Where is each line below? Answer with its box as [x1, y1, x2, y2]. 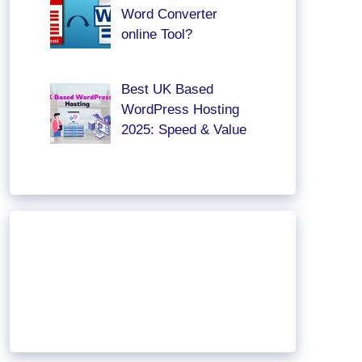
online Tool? [120, 26, 192, 42]
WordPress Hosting [120, 102, 239, 118]
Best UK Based [120, 82, 213, 98]
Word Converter [120, 6, 217, 22]
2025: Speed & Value [120, 122, 246, 138]
